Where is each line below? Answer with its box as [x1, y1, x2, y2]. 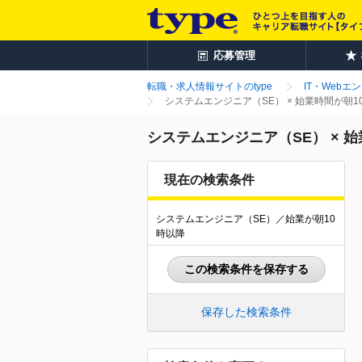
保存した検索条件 [200, 305, 292, 318]
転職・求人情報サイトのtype [147, 81, 272, 92]
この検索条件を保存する [183, 263, 309, 276]
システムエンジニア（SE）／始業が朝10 [156, 213, 335, 225]
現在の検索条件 [164, 173, 255, 187]
